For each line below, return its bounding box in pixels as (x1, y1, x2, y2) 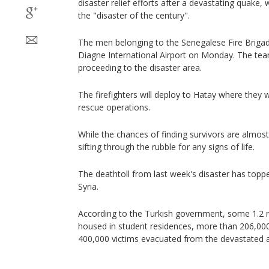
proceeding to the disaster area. (78, 62, 202, 73)
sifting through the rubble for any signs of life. (78, 141, 255, 153)
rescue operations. (78, 101, 153, 113)
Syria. (78, 181, 98, 192)
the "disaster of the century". (78, 10, 190, 21)
